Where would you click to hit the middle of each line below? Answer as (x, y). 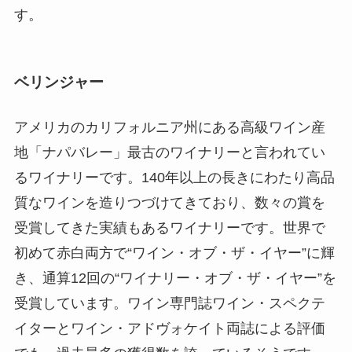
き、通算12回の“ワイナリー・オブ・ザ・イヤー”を (175, 278)
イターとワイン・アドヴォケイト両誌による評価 (169, 328)
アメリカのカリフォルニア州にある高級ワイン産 (169, 127)
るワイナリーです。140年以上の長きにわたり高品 (174, 177)
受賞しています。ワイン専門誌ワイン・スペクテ (169, 303)
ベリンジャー (59, 82)
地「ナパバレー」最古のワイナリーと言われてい (169, 152)
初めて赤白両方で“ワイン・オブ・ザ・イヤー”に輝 (174, 253)
